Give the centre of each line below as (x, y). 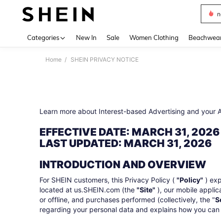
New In (86, 37)
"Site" (146, 190)
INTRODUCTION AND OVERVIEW (123, 165)
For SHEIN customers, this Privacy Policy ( (108, 180)
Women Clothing (154, 37)
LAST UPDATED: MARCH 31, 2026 (126, 143)
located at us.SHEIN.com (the (88, 190)
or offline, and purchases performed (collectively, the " (127, 200)
